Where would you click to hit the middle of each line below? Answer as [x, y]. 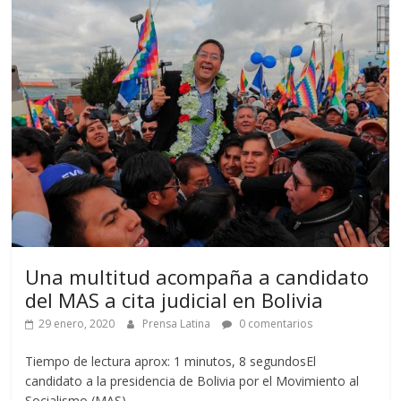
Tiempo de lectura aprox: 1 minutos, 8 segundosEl [171, 361]
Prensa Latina [178, 323]
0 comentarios [275, 323]
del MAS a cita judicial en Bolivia [175, 299]
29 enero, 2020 [77, 323]
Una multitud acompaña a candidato [197, 276]
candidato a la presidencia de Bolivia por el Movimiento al [192, 380]
